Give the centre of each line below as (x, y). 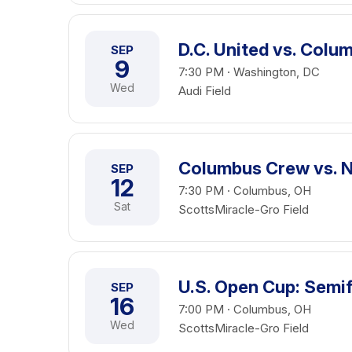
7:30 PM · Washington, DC (249, 72)
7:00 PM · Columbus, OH (245, 309)
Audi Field (205, 91)
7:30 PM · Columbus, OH (245, 191)
